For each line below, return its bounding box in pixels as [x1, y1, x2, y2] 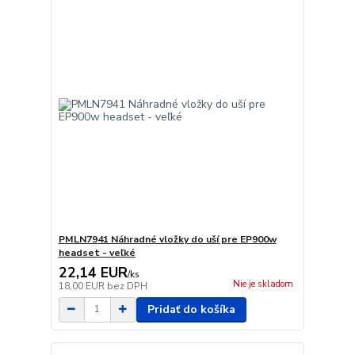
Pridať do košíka [147, 301, 235, 317]
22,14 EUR [58, 262, 128, 282]
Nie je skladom [232, 278, 293, 291]
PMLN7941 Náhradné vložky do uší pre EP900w [58, 232, 277, 246]
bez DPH [106, 279, 147, 292]
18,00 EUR [58, 279, 107, 292]
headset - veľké [58, 246, 136, 259]
